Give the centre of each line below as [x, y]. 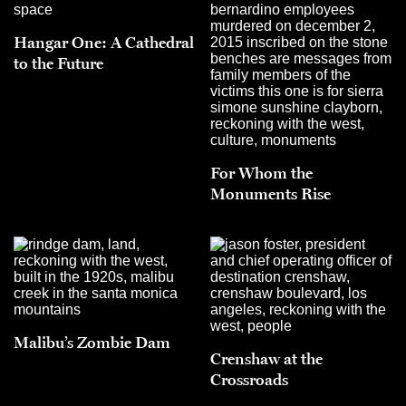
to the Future [58, 63]
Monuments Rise [271, 193]
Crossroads [249, 379]
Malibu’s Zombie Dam [92, 342]
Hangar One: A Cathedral [104, 42]
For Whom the [261, 173]
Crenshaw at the [266, 358]
